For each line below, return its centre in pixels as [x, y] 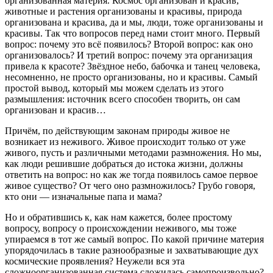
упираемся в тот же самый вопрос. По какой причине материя [134, 239]
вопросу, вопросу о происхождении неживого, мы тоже [121, 229]
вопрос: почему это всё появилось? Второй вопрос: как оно [129, 44]
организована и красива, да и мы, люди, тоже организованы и [134, 23]
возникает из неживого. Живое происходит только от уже [125, 142]
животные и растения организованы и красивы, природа [123, 12]
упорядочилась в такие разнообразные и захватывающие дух [132, 250]
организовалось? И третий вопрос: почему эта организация [129, 55]
